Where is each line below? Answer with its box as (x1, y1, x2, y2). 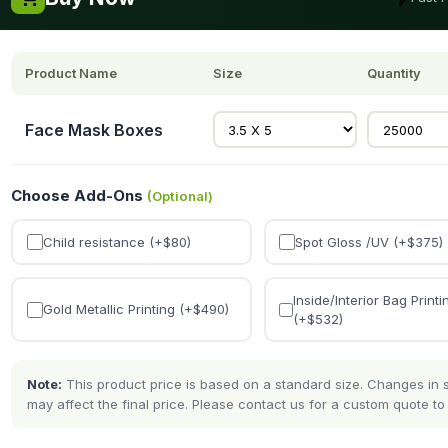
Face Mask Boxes (25, 119, 163, 140)
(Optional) (147, 188, 213, 204)
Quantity (367, 65, 422, 81)
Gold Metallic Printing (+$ (42, 301, 201, 317)
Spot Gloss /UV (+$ (295, 233, 416, 250)
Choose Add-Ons (11, 186, 147, 205)
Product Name (25, 65, 117, 81)
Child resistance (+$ (42, 233, 171, 250)
